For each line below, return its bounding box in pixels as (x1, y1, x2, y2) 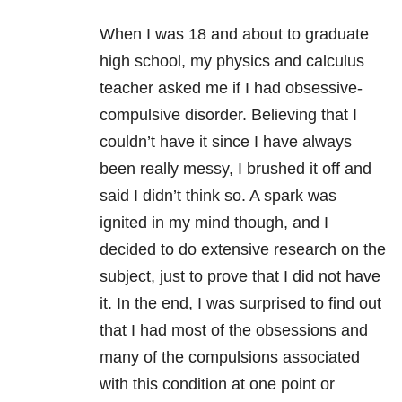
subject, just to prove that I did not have (100, 267, 380, 286)
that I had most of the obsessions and (100, 321, 368, 340)
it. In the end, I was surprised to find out (100, 294, 381, 313)
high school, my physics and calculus (100, 52, 364, 71)
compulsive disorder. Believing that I (100, 106, 357, 125)
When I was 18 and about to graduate (100, 25, 369, 44)
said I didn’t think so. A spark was (100, 187, 336, 205)
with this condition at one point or (100, 375, 335, 394)
